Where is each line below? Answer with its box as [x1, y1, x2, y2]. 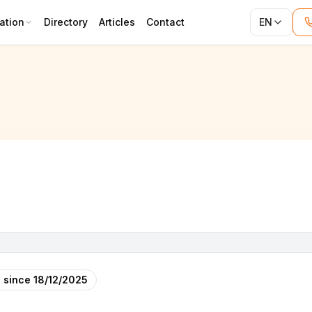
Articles [99, 16, 135, 28]
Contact [146, 16, 185, 28]
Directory [44, 16, 88, 28]
